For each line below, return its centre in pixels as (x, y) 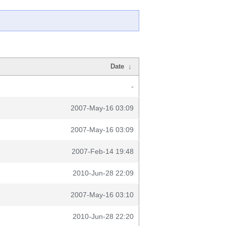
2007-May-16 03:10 (102, 195)
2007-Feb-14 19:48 (103, 151)
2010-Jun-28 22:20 (103, 216)
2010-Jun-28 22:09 (103, 173)
